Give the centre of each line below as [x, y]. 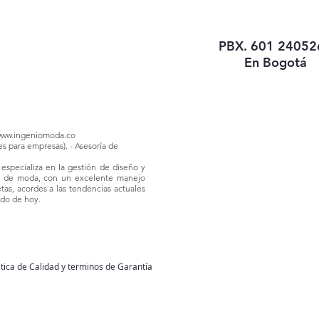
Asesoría [90, 145]
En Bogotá [275, 62]
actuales [130, 188]
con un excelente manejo [94, 177]
